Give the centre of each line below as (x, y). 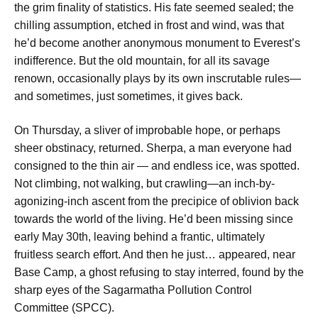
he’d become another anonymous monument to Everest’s (157, 43)
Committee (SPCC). (64, 307)
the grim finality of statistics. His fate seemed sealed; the (154, 8)
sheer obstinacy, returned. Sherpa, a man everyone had (153, 148)
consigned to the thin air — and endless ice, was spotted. (157, 165)
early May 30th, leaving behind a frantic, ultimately (139, 236)
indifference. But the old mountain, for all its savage (142, 61)
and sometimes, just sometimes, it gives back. (128, 97)
